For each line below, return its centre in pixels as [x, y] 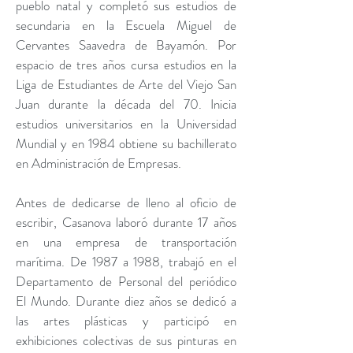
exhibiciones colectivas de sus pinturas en [126, 340]
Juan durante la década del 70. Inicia [126, 104]
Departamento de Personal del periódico [126, 281]
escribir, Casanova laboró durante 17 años [126, 222]
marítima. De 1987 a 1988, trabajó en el [126, 262]
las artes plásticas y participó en [126, 321]
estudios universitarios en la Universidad [126, 124]
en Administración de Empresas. [100, 163]
